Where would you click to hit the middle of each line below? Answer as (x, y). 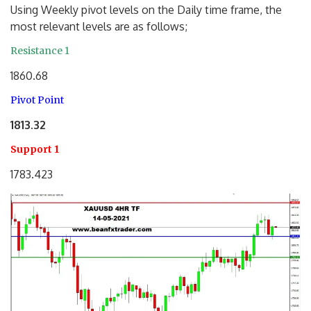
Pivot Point (37, 100)
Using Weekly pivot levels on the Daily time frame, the (146, 9)
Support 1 (35, 149)
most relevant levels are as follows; (99, 26)
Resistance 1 (40, 50)
